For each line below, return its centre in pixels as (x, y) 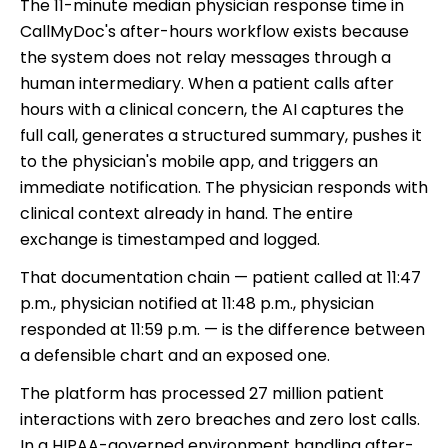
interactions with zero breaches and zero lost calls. (220, 419)
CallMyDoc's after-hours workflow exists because (214, 31)
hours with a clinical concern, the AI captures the (212, 109)
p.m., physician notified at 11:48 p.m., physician (197, 303)
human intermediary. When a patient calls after (207, 83)
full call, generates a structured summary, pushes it (221, 135)
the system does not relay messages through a (205, 57)
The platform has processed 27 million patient (202, 393)
